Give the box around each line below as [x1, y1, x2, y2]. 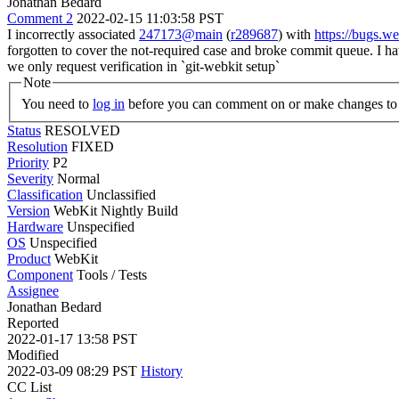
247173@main [139, 27, 223, 42]
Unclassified [86, 186, 156, 202]
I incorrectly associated [7, 27, 139, 42]
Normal [57, 170, 100, 186]
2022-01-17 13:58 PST [7, 330, 137, 346]
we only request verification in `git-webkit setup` [7, 59, 280, 74]
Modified [7, 346, 59, 362]
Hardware [7, 218, 63, 234]
